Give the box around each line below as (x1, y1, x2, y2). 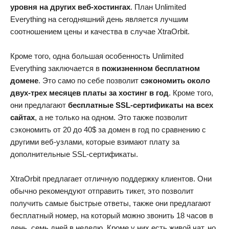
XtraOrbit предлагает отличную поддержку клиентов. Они (10, 174, 212, 184)
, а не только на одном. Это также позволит (35, 113, 188, 122)
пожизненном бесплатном (102, 64, 200, 73)
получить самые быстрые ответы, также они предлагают (10, 199, 211, 208)
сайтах (10, 113, 35, 122)
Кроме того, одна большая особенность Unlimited (10, 52, 184, 61)
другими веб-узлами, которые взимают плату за (10, 138, 179, 147)
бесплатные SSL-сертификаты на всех (68, 101, 213, 110)
